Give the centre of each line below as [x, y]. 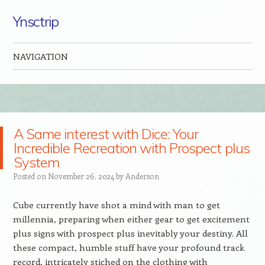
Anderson [142, 176]
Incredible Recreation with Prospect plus [132, 148]
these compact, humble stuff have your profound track [128, 247]
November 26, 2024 [81, 176]
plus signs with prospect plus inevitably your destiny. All [130, 233]
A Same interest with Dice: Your [106, 134]
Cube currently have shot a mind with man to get [116, 205]
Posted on [30, 176]
